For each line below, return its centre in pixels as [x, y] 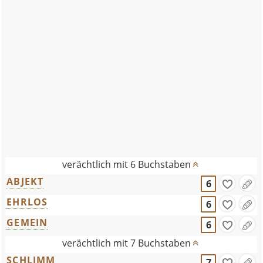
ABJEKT [25, 181]
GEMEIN [27, 222]
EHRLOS [27, 202]
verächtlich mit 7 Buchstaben [127, 243]
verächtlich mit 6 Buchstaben [127, 164]
